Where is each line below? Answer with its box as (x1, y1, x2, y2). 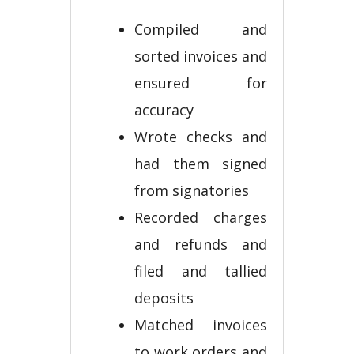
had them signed (134, 154, 267, 173)
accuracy (134, 100, 198, 119)
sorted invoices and (134, 47, 267, 66)
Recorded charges (134, 208, 267, 227)
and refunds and (134, 235, 267, 254)
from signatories (134, 181, 249, 200)
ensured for (134, 73, 267, 92)
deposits (134, 288, 198, 307)
